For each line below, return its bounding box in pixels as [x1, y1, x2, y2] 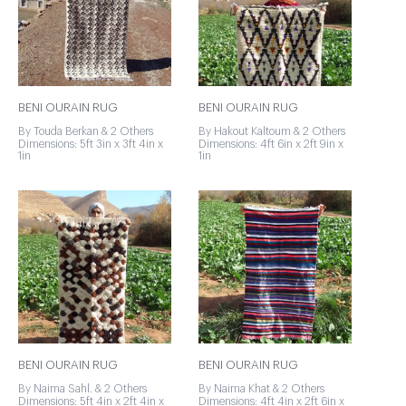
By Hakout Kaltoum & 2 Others [198, 126, 345, 137]
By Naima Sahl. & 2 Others [18, 383, 147, 394]
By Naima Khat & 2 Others [198, 383, 324, 394]
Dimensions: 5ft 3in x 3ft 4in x [18, 139, 163, 150]
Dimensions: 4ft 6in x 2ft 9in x [198, 139, 343, 150]
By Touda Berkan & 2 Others [18, 126, 153, 137]
